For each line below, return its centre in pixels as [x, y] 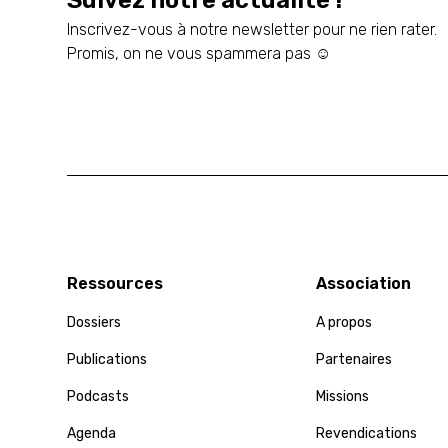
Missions [342, 396]
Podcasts [98, 396]
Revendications [366, 433]
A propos [343, 322]
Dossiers [94, 322]
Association [363, 283]
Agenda [92, 433]
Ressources [115, 283]
